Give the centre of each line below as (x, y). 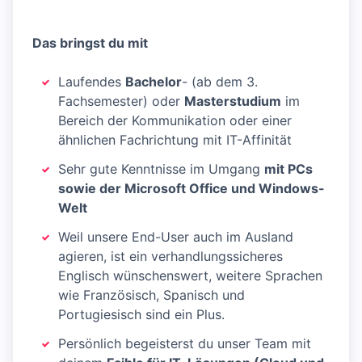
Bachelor (154, 82)
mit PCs (288, 169)
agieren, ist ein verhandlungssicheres (170, 257)
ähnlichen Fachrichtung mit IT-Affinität (175, 140)
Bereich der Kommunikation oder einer (175, 121)
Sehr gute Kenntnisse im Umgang (161, 169)
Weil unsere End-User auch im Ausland (176, 237)
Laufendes (92, 82)
